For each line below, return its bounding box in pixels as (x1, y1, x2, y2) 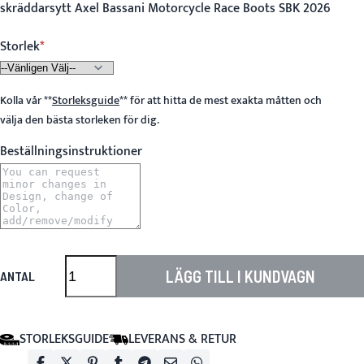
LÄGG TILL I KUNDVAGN (166, 266, 315, 286)
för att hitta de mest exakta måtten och (128, 91, 322, 110)
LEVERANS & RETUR (128, 328, 236, 350)
